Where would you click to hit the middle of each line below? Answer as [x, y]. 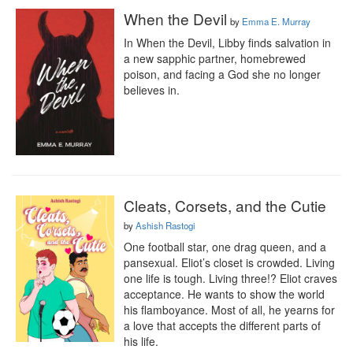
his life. [143, 341]
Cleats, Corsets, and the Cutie [225, 205]
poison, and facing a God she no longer [222, 74]
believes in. [152, 90]
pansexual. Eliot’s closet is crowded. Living [229, 262]
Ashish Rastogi [165, 225]
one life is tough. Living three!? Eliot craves [230, 278]
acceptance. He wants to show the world [224, 294]
